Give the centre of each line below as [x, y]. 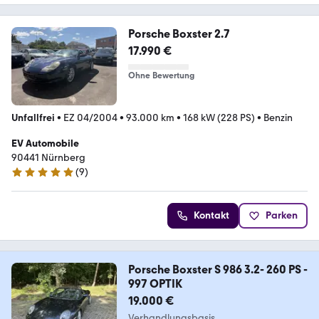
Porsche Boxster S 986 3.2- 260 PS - [218, 270]
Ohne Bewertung [161, 75]
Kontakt [211, 216]
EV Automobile [45, 144]
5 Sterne [30, 178]
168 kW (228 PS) [219, 118]
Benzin [278, 118]
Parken [282, 216]
